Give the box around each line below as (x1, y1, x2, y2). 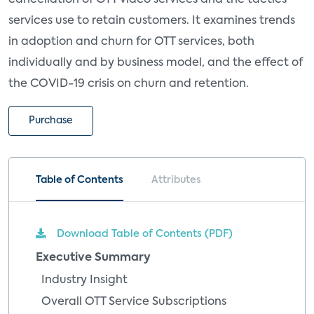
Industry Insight (41, 274, 128, 286)
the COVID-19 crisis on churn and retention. (8, 78, 249, 90)
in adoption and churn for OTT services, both (8, 36, 254, 48)
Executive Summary (36, 252, 151, 264)
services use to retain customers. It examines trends (8, 15, 295, 27)
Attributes (151, 175, 201, 185)
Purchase (29, 116, 73, 126)
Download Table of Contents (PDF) (57, 228, 233, 239)
